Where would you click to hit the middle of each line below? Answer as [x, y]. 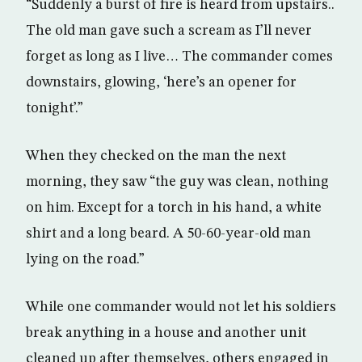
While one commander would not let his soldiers [181, 307]
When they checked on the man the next [156, 156]
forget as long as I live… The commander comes [179, 57]
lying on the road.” [85, 259]
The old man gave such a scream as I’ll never [169, 31]
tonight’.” [55, 108]
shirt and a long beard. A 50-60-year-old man [168, 234]
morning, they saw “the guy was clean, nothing [177, 182]
